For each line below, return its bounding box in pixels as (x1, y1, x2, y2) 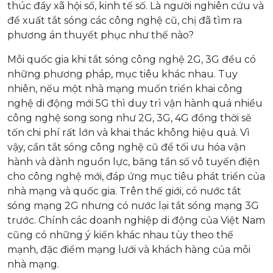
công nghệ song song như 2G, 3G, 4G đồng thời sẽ (7, 112, 252, 124)
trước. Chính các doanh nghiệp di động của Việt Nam (7, 214, 265, 226)
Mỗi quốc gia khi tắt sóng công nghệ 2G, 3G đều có (7, 53, 256, 65)
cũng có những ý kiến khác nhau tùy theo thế (7, 229, 233, 241)
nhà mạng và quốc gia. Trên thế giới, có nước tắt (7, 185, 241, 197)
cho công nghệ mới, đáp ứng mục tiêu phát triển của (7, 170, 265, 182)
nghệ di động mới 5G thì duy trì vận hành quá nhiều (7, 97, 263, 109)
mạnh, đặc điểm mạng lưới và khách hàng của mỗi (7, 243, 250, 255)
